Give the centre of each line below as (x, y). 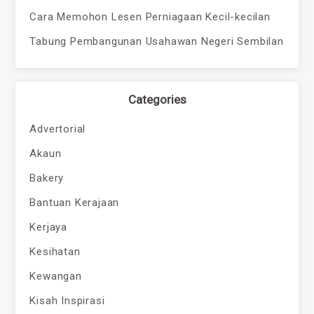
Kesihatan (55, 252)
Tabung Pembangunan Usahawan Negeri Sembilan (157, 42)
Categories (157, 100)
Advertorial (58, 129)
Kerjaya (49, 227)
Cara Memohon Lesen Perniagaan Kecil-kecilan (150, 17)
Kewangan (56, 277)
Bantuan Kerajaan (75, 203)
